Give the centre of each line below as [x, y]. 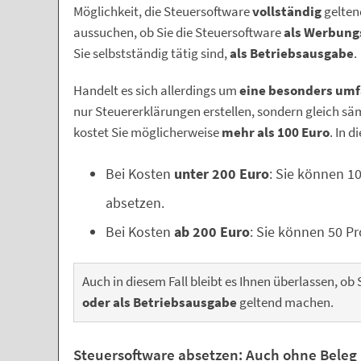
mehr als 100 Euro [276, 133]
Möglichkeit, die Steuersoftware [163, 12]
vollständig [287, 12]
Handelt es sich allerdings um [156, 91]
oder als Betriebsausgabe [160, 303]
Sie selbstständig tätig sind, [151, 54]
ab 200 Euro [212, 232]
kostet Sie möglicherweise [147, 133]
